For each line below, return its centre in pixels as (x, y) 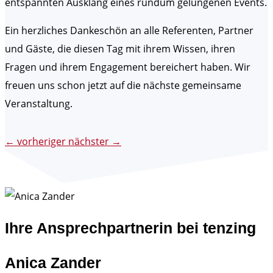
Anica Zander (53, 262)
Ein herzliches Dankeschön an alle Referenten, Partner (129, 31)
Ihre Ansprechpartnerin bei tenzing (130, 228)
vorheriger (41, 142)
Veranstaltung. (39, 104)
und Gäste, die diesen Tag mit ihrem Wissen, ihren (120, 49)
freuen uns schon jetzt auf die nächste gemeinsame (123, 86)
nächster (89, 142)
